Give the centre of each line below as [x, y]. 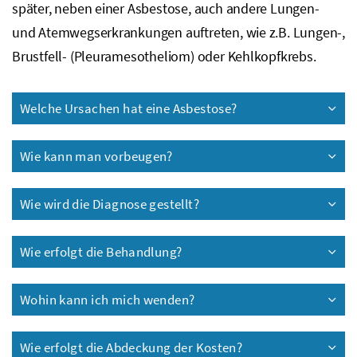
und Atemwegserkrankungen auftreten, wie [141, 32]
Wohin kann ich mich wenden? [108, 299]
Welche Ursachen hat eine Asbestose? [129, 108]
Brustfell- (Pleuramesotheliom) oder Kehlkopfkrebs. [164, 56]
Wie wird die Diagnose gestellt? [110, 204]
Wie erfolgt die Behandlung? [101, 251]
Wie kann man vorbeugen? [96, 156]
